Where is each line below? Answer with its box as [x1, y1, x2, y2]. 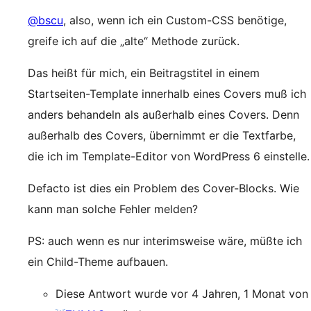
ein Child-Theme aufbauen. [28, 255, 168, 269]
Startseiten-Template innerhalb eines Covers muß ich [28, 87, 306, 101]
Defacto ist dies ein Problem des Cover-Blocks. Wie [28, 181, 299, 195]
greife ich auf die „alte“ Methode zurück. [28, 34, 239, 48]
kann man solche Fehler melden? [28, 202, 198, 216]
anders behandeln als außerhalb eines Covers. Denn [28, 108, 299, 121]
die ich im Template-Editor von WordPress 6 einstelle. [28, 149, 310, 163]
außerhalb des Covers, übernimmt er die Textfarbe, [28, 128, 296, 142]
